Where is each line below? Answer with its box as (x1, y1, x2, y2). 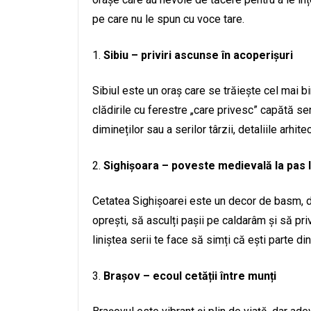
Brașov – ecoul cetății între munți (103, 269, 276, 283)
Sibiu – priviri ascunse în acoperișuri (103, 49, 293, 62)
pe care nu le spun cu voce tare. (92, 12, 244, 26)
